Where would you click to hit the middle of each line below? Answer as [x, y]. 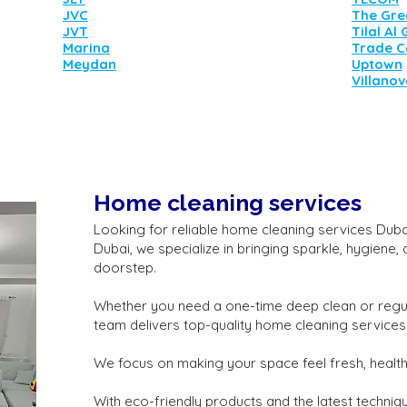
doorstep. [125, 268]
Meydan [89, 64]
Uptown [377, 64]
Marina [86, 48]
